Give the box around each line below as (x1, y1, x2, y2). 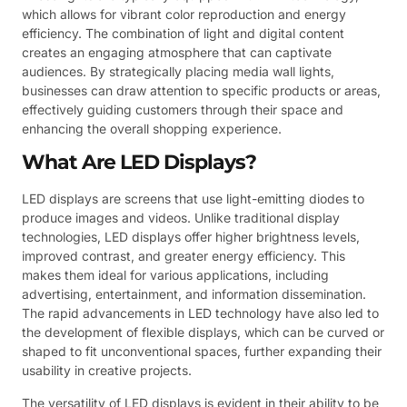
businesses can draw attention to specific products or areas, (22, 82, 381, 98)
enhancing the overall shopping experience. (22, 120, 282, 136)
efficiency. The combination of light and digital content (22, 25, 344, 41)
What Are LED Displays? (22, 150, 256, 175)
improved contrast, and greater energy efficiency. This (22, 248, 345, 264)
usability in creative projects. (22, 362, 192, 379)
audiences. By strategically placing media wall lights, (22, 63, 334, 79)
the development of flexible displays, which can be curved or (22, 324, 384, 341)
